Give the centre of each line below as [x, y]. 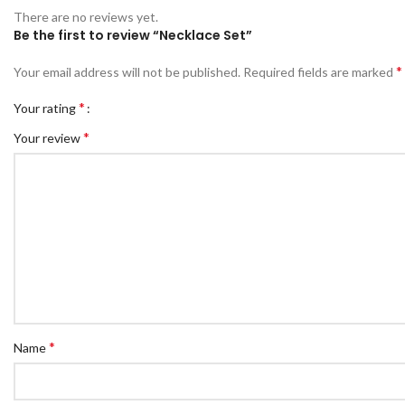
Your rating [46, 108]
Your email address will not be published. [127, 71]
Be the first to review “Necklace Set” [133, 35]
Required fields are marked [320, 71]
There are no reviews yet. [86, 16]
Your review [48, 137]
